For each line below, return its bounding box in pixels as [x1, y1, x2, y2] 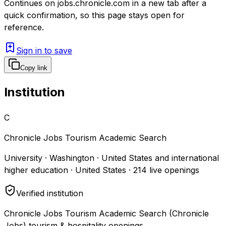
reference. [4, 22, 44, 32]
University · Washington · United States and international [4, 152, 219, 163]
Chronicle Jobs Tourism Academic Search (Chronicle [4, 208, 209, 218]
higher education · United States [4, 164, 126, 175]
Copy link [20, 64, 47, 72]
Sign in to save [16, 45, 72, 55]
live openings [147, 164, 199, 175]
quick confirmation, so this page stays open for [4, 10, 185, 20]
